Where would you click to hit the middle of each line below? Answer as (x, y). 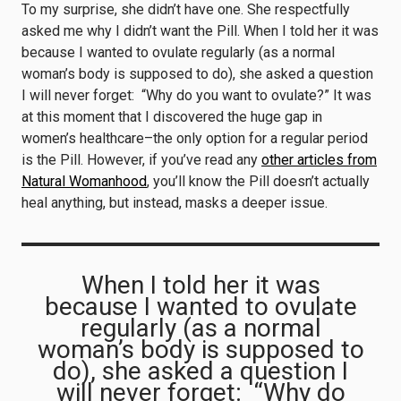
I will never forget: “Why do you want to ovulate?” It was (196, 95)
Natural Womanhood (84, 181)
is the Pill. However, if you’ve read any (141, 160)
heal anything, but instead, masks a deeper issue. (178, 203)
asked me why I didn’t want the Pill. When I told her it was (200, 31)
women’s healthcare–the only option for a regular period (195, 138)
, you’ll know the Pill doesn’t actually (258, 181)
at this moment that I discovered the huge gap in (172, 117)
